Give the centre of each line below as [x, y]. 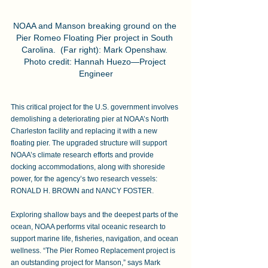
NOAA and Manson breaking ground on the [96, 26]
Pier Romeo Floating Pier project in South [96, 38]
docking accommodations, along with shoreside [89, 167]
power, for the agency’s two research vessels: [85, 179]
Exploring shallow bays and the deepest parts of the [95, 215]
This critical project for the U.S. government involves [95, 107]
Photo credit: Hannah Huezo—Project [96, 62]
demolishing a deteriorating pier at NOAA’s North [91, 119]
